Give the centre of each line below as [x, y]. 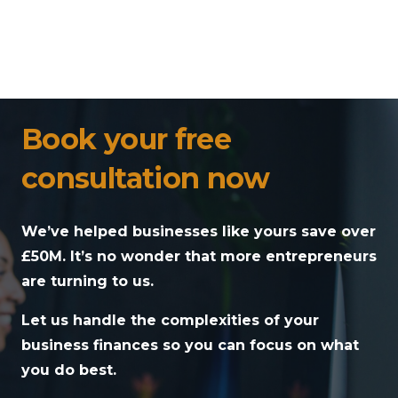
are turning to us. [90, 282]
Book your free [127, 139]
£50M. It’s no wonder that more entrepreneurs [199, 257]
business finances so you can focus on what [190, 346]
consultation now [146, 179]
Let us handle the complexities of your [170, 321]
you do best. [69, 370]
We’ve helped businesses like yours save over [199, 232]
